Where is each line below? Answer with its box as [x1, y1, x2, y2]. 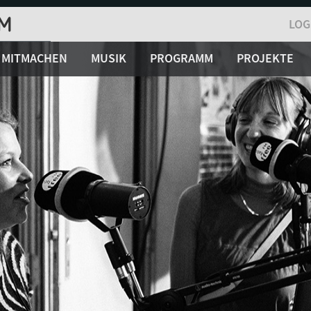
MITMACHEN [1, 50, 67, 66]
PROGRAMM [150, 50, 213, 66]
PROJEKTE [237, 50, 294, 66]
